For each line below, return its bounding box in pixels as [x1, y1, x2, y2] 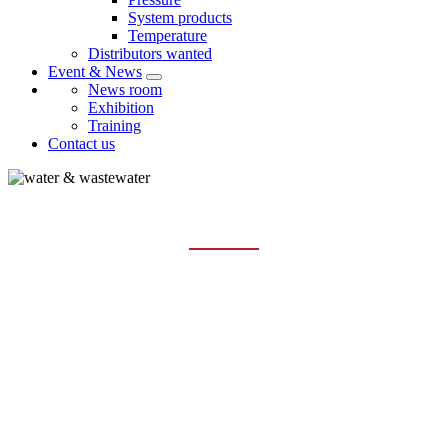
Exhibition [88, 99, 154, 117]
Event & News [48, 63, 142, 81]
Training [88, 117, 141, 135]
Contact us [48, 135, 115, 153]
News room [88, 81, 162, 99]
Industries [180, 294, 242, 311]
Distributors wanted [88, 45, 212, 63]
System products [128, 9, 232, 27]
